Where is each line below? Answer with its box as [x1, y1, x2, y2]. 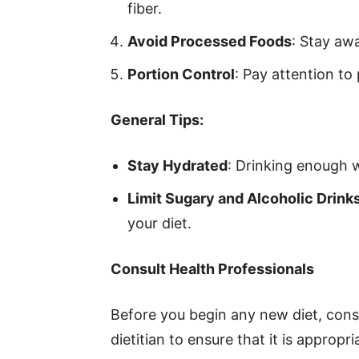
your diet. [127, 215, 192, 232]
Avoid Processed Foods [127, 33, 292, 50]
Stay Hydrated [127, 157, 228, 174]
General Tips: [111, 111, 204, 128]
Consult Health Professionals [111, 260, 314, 277]
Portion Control [127, 66, 235, 83]
